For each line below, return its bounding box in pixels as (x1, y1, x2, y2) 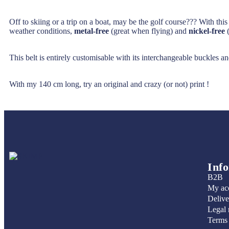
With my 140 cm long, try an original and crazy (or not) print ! (9, 79, 209, 88)
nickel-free (189, 26, 225, 35)
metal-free (72, 26, 109, 35)
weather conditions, (9, 26, 72, 35)
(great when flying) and (109, 26, 189, 35)
